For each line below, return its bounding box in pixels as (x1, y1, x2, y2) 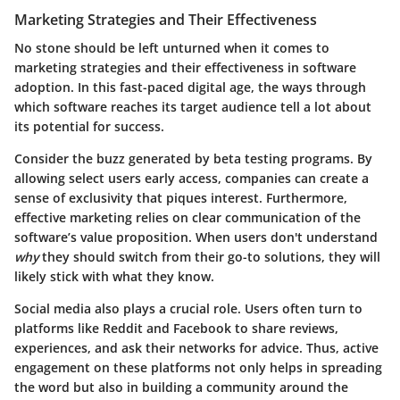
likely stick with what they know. (14, 267, 214, 285)
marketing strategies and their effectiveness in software (14, 58, 356, 76)
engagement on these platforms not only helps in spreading (14, 358, 382, 376)
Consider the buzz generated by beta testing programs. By (14, 149, 372, 167)
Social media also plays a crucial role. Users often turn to (14, 299, 362, 317)
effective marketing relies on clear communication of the (14, 208, 361, 226)
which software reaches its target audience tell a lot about (14, 97, 371, 115)
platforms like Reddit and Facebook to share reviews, (14, 319, 338, 337)
